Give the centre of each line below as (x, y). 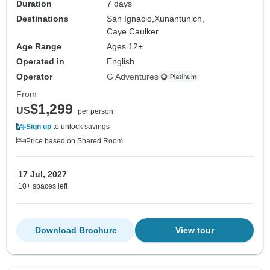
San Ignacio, (131, 18)
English (121, 61)
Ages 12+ (125, 46)
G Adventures (133, 76)
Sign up (39, 126)
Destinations (42, 18)
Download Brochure (76, 230)
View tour (194, 230)
